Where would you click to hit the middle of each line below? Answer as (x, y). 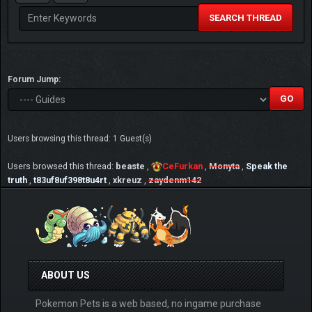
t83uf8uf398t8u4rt (70, 180)
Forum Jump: (34, 79)
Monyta (224, 166)
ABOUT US (65, 275)
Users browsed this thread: (62, 166)
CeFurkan (182, 166)
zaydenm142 (175, 180)
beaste (130, 166)
